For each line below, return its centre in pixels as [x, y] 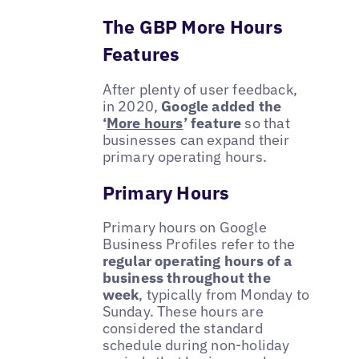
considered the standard [182, 329]
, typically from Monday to [224, 295]
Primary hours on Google [184, 228]
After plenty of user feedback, [200, 89]
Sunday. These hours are [183, 312]
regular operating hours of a [197, 261]
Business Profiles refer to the [199, 244]
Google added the [222, 106]
